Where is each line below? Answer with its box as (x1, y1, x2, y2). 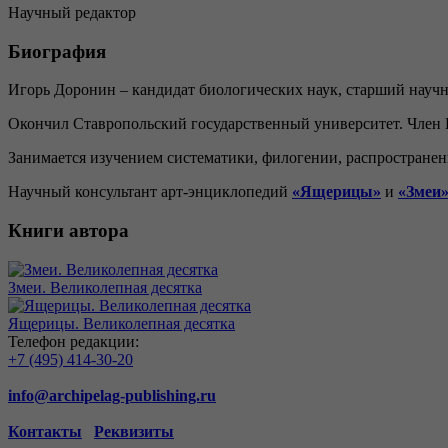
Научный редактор (8, 3, 136, 21)
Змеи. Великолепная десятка (8, 278, 202, 296)
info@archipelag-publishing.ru (8, 386, 216, 404)
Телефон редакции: (8, 332, 139, 350)
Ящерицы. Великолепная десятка (8, 314, 235, 332)
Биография (8, 40, 106, 62)
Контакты (8, 422, 82, 440)
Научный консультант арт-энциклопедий (8, 183, 292, 201)
